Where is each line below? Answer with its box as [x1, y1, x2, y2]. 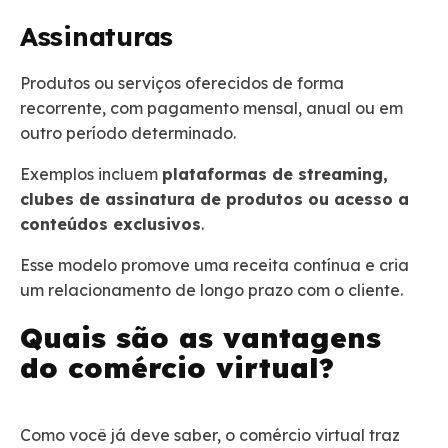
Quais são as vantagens [20, 320, 381, 356]
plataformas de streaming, [162, 164, 388, 185]
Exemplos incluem [20, 164, 162, 185]
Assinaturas [20, 20, 174, 54]
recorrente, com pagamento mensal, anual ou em [20, 98, 403, 119]
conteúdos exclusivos [20, 214, 201, 235]
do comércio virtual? [20, 350, 334, 386]
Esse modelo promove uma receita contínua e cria [20, 255, 409, 276]
